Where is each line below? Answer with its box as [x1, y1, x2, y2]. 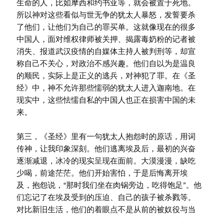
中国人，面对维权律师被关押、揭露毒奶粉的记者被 [16, 35, 196, 43]
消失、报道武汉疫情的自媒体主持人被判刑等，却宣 [16, 47, 196, 55]
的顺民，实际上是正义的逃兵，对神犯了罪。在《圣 [16, 72, 196, 80]
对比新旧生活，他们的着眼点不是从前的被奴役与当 [16, 205, 196, 214]
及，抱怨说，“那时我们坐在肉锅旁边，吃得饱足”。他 [16, 181, 201, 189]
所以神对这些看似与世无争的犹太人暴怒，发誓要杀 [16, 11, 196, 19]
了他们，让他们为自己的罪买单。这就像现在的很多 [16, 23, 196, 31]
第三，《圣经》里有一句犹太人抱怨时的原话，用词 [16, 132, 196, 141]
